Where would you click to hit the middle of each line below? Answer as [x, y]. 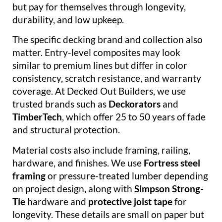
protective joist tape [130, 201]
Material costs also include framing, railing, [101, 150]
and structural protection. [66, 130]
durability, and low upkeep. [68, 19]
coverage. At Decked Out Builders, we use [99, 91]
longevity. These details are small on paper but [108, 214]
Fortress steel [172, 163]
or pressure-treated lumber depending [127, 175]
